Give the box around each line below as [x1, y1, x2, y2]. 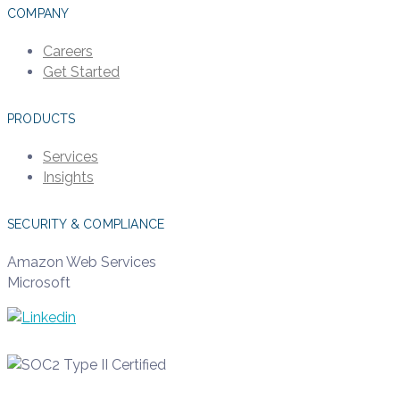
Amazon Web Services [7, 253, 156, 271]
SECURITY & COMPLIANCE [7, 216, 165, 231]
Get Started [43, 62, 120, 80]
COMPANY [7, 5, 70, 21]
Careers [43, 42, 93, 60]
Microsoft [7, 273, 71, 291]
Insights [43, 168, 94, 186]
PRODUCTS [7, 111, 76, 126]
